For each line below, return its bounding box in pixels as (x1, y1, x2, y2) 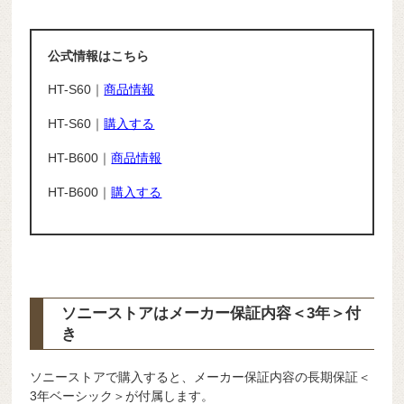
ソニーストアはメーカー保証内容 (61, 304, 292, 322)
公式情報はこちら (48, 48, 150, 63)
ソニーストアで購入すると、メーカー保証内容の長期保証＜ (30, 369, 372, 384)
